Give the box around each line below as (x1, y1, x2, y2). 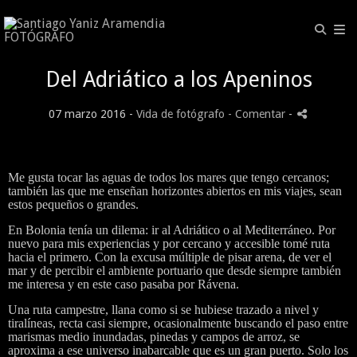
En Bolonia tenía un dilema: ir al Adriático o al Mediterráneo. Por (8, 223, 335, 237)
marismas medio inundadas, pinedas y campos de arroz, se (8, 330, 300, 343)
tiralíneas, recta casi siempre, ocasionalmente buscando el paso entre (8, 316, 348, 330)
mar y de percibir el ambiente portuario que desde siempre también (8, 264, 341, 277)
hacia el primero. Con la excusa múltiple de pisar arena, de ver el (8, 250, 331, 264)
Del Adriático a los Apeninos (45, 67, 312, 92)
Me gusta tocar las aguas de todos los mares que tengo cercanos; (8, 171, 329, 184)
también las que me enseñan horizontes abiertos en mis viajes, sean (8, 184, 342, 198)
